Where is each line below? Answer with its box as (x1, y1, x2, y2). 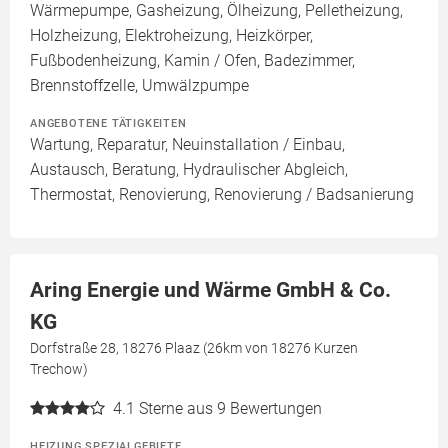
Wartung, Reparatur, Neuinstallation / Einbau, (30, 135, 345, 154)
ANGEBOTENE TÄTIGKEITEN (30, 116, 187, 130)
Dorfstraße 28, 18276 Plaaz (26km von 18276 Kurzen (30, 340, 358, 356)
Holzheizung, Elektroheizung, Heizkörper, (30, 26, 313, 45)
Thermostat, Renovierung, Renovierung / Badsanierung (30, 185, 414, 204)
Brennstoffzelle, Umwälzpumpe (30, 76, 249, 95)
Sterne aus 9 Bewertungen (139, 399, 322, 418)
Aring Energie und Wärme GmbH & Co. (30, 278, 391, 302)
